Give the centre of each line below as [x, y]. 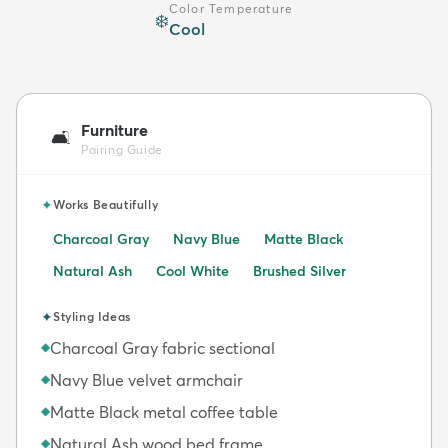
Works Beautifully [106, 204]
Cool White [192, 270]
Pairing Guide [122, 149]
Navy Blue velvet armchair [146, 379]
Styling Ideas [92, 316]
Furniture [114, 129]
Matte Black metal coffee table [164, 411]
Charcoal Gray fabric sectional [162, 347]
